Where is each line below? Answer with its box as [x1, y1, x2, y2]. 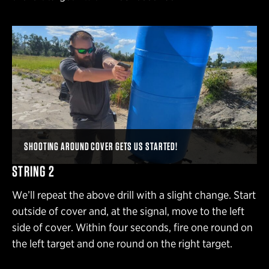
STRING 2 [12, 162, 55, 181]
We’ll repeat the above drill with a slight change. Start [12, 188, 256, 201]
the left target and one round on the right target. [12, 237, 232, 250]
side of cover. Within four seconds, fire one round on [12, 220, 253, 234]
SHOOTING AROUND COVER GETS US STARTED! [24, 140, 178, 153]
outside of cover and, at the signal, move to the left [12, 204, 244, 217]
